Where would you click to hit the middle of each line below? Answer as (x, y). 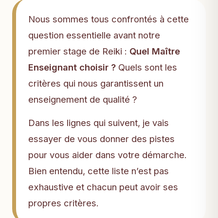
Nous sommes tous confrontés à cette (109, 19)
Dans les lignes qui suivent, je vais (99, 123)
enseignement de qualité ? (83, 99)
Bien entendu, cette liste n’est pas (99, 171)
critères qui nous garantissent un (96, 83)
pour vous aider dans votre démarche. (108, 155)
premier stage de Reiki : (79, 51)
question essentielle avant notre (94, 35)
